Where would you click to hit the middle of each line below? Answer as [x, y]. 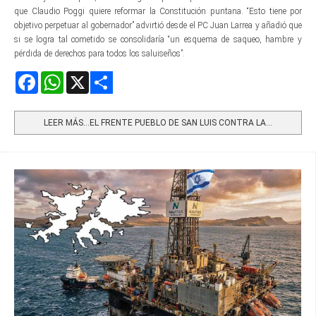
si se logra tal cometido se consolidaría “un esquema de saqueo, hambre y [158, 39]
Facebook [55, 77]
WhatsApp [83, 77]
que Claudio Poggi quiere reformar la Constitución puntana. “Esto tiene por [158, 11]
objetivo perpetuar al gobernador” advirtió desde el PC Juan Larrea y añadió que [158, 25]
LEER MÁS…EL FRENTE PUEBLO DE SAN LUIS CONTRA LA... [158, 122]
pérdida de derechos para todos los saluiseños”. [99, 53]
